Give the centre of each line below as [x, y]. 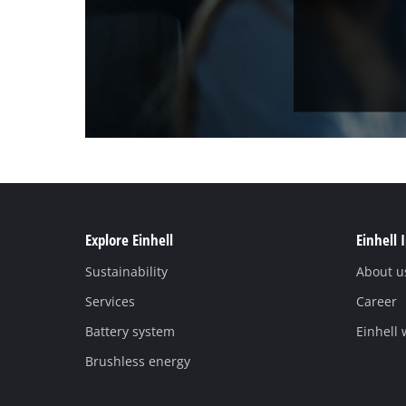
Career [376, 302]
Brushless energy [138, 362]
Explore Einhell [130, 239]
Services [111, 302]
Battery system [130, 332]
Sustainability [127, 272]
